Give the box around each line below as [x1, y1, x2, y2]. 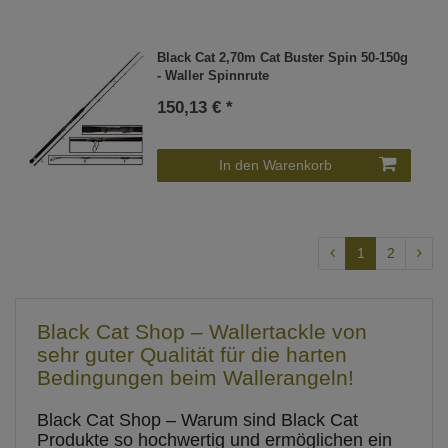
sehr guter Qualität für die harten [37, 343, 347, 367]
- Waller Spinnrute [157, 68, 270, 83]
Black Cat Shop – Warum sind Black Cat [37, 410, 358, 431]
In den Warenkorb [219, 156, 332, 173]
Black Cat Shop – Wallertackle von [37, 320, 367, 344]
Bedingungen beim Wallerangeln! [37, 366, 354, 390]
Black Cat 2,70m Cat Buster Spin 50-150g [157, 50, 409, 65]
